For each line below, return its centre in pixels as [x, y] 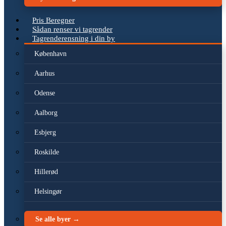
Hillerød [46, 172]
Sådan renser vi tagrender [72, 29]
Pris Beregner [53, 20]
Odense [45, 93]
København [50, 54]
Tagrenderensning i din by [74, 38]
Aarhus [44, 73]
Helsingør [48, 191]
